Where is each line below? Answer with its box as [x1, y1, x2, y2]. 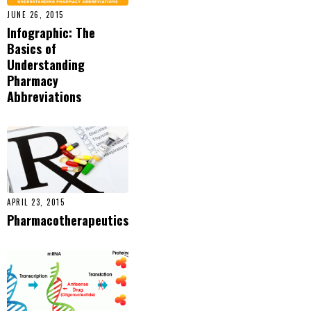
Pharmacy [7, 71, 58, 90]
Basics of [7, 39, 56, 58]
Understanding [7, 55, 85, 74]
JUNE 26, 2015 [7, 9, 64, 20]
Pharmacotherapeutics [7, 210, 128, 230]
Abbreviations [7, 87, 81, 106]
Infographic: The [7, 23, 95, 42]
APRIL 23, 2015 [7, 196, 65, 208]
